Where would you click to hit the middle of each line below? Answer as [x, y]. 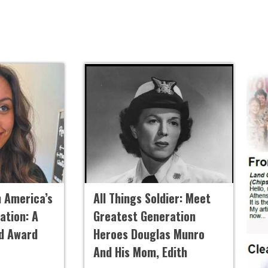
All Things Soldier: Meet [152, 198]
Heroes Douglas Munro [149, 234]
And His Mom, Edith [140, 252]
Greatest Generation [144, 216]
